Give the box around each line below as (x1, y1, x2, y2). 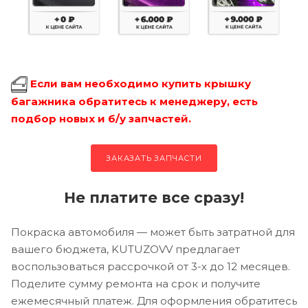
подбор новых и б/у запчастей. (11, 111, 191, 125)
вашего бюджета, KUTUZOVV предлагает (11, 242, 240, 256)
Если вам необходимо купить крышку (30, 76, 251, 90)
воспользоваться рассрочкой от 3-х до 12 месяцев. (11, 259, 290, 273)
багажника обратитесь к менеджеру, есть (11, 94, 258, 108)
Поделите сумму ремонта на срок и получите (11, 276, 261, 290)
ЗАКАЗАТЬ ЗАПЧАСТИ (106, 153, 202, 163)
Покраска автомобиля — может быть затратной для (11, 225, 295, 239)
